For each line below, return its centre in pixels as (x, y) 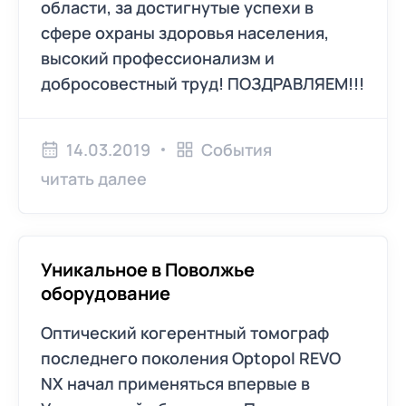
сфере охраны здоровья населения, (185, 33)
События (237, 150)
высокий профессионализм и (158, 58)
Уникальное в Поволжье (148, 270)
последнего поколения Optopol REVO (191, 358)
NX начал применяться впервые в (175, 383)
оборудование (106, 293)
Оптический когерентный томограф (185, 333)
